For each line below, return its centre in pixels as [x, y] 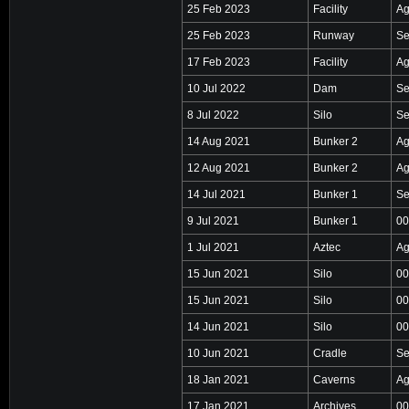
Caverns [334, 379]
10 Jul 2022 [216, 88]
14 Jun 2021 [218, 326]
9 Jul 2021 [213, 220]
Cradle [330, 353]
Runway [334, 35]
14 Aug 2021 [219, 141]
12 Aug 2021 [219, 168]
